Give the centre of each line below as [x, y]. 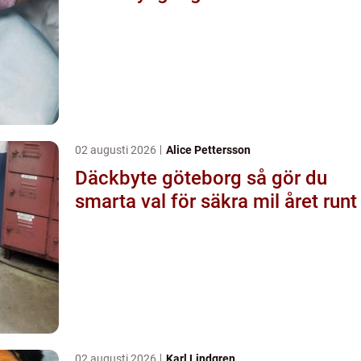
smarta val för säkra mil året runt [216, 201]
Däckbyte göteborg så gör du [161, 178]
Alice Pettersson [208, 149]
